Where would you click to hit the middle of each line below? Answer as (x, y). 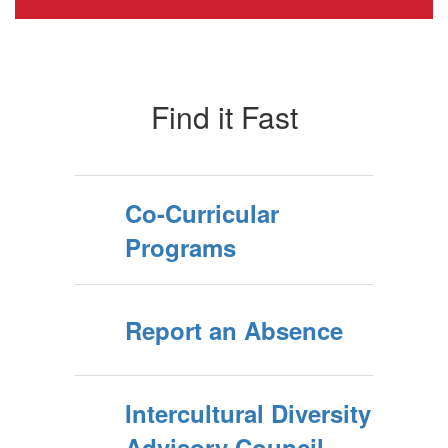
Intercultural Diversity (248, 413)
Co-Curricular (202, 213)
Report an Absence (234, 330)
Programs (180, 247)
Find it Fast (224, 117)
